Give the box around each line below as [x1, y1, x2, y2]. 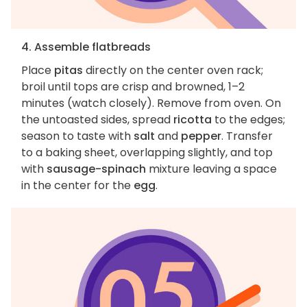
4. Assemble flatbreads [21, 39, 151, 56]
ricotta [173, 112, 212, 128]
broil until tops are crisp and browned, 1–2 [21, 79, 245, 95]
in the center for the [21, 177, 134, 194]
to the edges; [212, 112, 285, 128]
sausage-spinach [47, 161, 146, 177]
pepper [181, 128, 221, 145]
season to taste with [21, 128, 134, 145]
